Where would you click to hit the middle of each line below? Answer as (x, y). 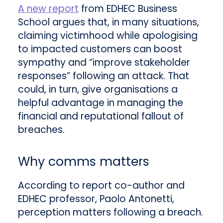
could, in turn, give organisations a (98, 90)
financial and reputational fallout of (101, 116)
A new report (48, 9)
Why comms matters (83, 161)
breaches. (41, 130)
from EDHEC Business (128, 9)
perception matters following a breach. (110, 212)
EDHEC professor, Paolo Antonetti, (96, 199)
